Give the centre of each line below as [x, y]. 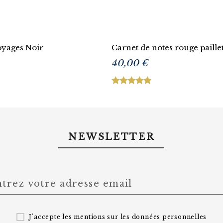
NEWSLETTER [111, 137]
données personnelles [169, 217]
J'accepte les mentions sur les [80, 217]
